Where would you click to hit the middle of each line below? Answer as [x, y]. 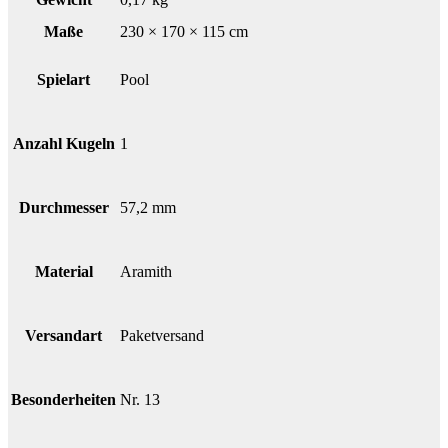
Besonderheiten [63, 400]
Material [63, 272]
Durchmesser [63, 208]
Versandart [63, 336]
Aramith [146, 272]
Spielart [63, 80]
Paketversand [162, 336]
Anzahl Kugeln [63, 144]
